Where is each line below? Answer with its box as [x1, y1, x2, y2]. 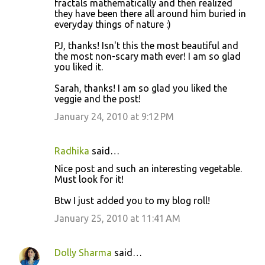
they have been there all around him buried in [54, 8, 246, 19]
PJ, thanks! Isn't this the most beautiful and [54, 40, 238, 51]
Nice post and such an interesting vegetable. [54, 163, 242, 174]
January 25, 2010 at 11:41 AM [54, 212, 180, 224]
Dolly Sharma [54, 247, 112, 258]
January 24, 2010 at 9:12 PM [54, 111, 174, 122]
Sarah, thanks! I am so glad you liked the [54, 82, 227, 93]
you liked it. [54, 61, 103, 72]
